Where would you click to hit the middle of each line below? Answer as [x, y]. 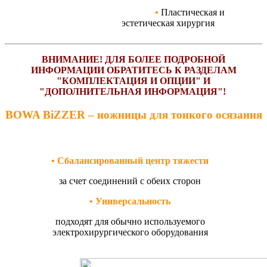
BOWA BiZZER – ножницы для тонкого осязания [133, 114]
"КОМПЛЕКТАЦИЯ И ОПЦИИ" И [133, 80]
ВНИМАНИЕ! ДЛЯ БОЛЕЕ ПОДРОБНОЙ [133, 59]
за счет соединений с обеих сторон [130, 181]
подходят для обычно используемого [130, 222]
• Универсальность [130, 201]
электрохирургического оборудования [130, 232]
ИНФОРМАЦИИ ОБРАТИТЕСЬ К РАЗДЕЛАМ [133, 70]
